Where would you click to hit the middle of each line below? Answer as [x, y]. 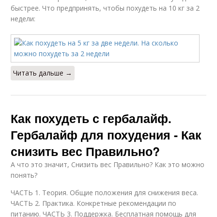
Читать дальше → [43, 73]
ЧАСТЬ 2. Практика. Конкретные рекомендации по [94, 203]
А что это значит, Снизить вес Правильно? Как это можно [108, 164]
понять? [24, 175]
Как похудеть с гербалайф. [91, 118]
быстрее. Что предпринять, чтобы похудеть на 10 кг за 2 [105, 8]
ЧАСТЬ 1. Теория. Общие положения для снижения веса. [105, 192]
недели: [23, 18]
